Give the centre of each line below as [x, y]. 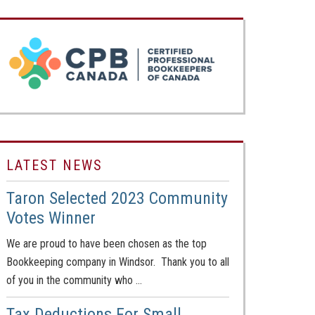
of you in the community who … [74, 280]
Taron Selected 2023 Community [117, 198]
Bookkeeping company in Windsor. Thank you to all [118, 262]
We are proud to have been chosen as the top [107, 244]
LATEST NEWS [54, 165]
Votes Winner [51, 218]
